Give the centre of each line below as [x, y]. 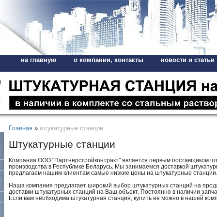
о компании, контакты [108, 60]
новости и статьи [188, 60]
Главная [21, 128]
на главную [39, 60]
